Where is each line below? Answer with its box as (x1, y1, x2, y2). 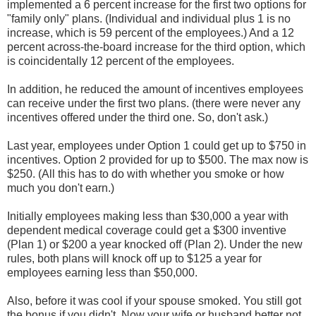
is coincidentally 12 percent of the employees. (7, 54, 234, 67)
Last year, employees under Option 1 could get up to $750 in (7, 139, 306, 152)
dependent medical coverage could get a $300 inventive (7, 224, 286, 236)
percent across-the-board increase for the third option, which (7, 40, 305, 53)
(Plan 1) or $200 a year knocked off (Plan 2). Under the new (7, 238, 303, 250)
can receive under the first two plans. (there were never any (7, 97, 300, 109)
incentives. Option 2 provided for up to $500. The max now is (7, 153, 308, 166)
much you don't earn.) (7, 181, 114, 194)
